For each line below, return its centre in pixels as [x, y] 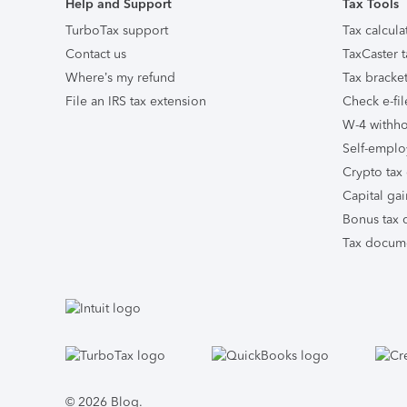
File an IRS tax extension [136, 101]
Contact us [96, 54]
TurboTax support [117, 30]
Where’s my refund [120, 78]
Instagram [124, 354]
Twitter [75, 354]
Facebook [45, 354]
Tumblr [156, 354]
